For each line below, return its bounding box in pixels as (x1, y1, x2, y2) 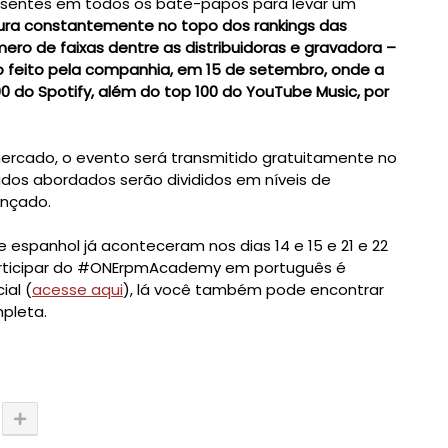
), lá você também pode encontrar (123, 279, 384, 301)
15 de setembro (206, 59, 324, 81)
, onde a (324, 59, 384, 81)
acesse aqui (32, 279, 123, 301)
